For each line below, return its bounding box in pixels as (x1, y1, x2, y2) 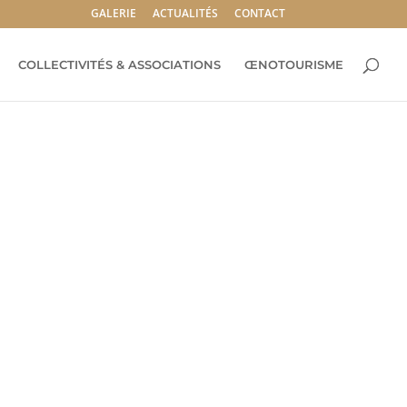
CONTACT (233, 5, 285, 21)
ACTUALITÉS (152, 5, 218, 21)
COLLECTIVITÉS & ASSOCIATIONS (18, 57, 221, 72)
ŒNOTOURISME (244, 57, 343, 72)
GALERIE (90, 5, 136, 21)
